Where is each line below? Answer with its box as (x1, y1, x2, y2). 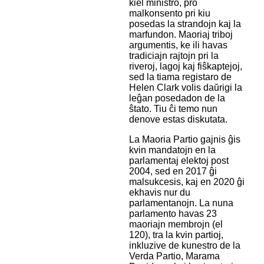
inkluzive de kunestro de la (128, 240, 240, 251)
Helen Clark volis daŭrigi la (128, 82, 242, 93)
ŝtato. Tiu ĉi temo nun (128, 104, 217, 114)
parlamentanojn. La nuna (128, 198, 233, 209)
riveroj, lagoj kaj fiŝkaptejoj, (128, 61, 242, 72)
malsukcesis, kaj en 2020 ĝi (128, 177, 245, 187)
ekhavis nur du (128, 187, 190, 198)
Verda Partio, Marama (128, 251, 220, 262)
